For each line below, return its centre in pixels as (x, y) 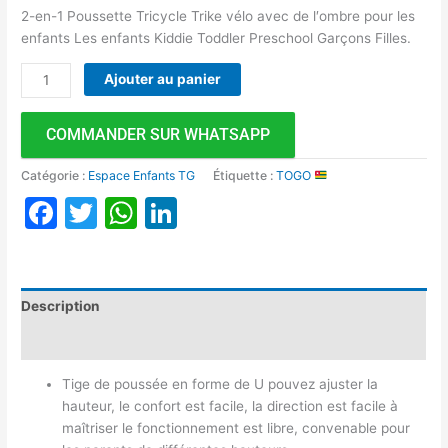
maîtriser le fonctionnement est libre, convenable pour (236, 428)
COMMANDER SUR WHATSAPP (158, 134)
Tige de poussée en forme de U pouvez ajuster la (220, 384)
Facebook (132, 212)
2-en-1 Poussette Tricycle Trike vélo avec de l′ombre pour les (218, 16)
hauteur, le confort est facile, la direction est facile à (230, 406)
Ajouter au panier (163, 78)
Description (61, 306)
